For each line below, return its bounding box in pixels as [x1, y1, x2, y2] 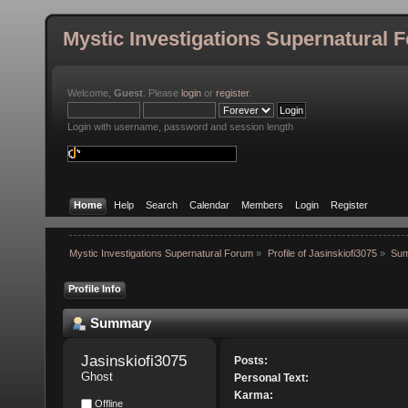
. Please [143, 87, 181, 98]
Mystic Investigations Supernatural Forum [69, 248, 254, 260]
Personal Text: [233, 372, 309, 385]
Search [146, 199, 178, 210]
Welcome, [67, 87, 114, 98]
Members [241, 199, 284, 210]
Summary [90, 314, 151, 331]
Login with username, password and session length [67, 121, 293, 132]
